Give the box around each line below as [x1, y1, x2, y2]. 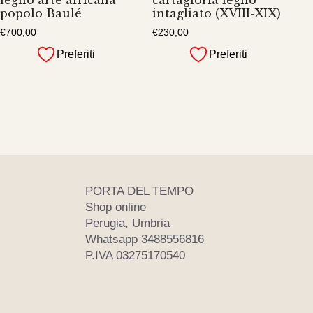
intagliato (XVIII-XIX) [152, 6, 282, 20]
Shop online [85, 201, 146, 214]
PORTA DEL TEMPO [85, 184, 194, 198]
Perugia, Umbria [85, 217, 170, 231]
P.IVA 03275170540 [85, 249, 185, 263]
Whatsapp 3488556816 [85, 233, 204, 247]
